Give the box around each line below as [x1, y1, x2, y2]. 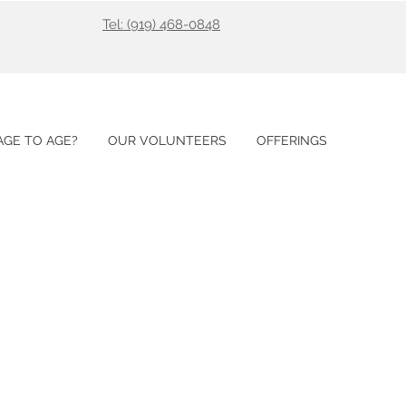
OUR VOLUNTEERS [107, 133, 227, 148]
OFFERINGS [256, 133, 327, 148]
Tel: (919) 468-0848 [102, 16, 220, 33]
